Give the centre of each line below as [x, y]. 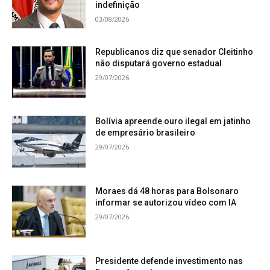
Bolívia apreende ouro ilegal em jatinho [173, 121]
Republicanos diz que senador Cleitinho [174, 52]
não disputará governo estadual [159, 63]
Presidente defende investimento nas [169, 261]
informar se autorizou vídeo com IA [166, 202]
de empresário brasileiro [146, 133]
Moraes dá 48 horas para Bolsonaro [167, 191]
